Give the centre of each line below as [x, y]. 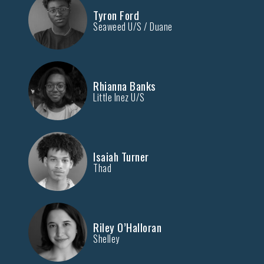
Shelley [106, 238]
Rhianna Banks [125, 85]
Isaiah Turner [121, 156]
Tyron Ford [116, 14]
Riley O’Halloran [127, 227]
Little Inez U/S [119, 97]
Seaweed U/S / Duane [133, 26]
